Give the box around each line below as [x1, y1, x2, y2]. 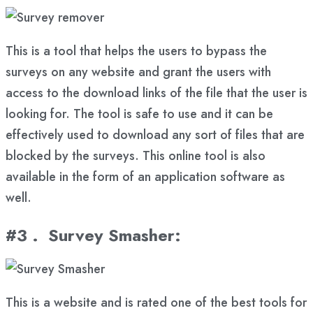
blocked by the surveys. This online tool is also [6, 146, 265, 165]
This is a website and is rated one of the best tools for [6, 293, 307, 312]
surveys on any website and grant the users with [6, 62, 271, 81]
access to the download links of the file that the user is [6, 83, 307, 102]
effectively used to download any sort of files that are [6, 125, 305, 144]
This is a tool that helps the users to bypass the [6, 41, 267, 60]
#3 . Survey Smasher [6, 222, 175, 247]
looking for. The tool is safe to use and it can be [6, 104, 273, 123]
